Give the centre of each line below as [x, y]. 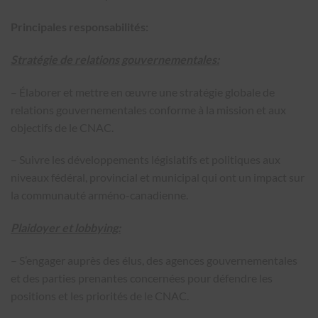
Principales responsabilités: [79, 27]
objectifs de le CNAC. [62, 127]
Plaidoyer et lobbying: [66, 228]
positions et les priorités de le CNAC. [100, 296]
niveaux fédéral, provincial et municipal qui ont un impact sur [158, 177]
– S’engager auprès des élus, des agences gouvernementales [154, 260]
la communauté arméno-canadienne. [99, 195]
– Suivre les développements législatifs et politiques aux [146, 160]
